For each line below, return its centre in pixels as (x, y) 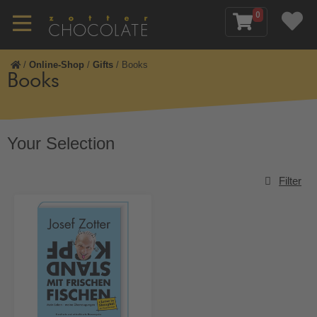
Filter (290, 181)
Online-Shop (57, 65)
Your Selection (61, 143)
